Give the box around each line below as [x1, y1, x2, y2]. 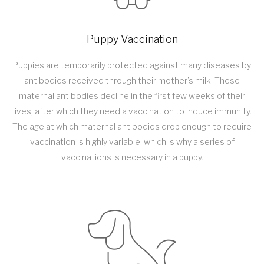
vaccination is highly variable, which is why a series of [29, 137, 235, 147]
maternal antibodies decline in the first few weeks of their [19, 91, 245, 101]
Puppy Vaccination [86, 33, 178, 46]
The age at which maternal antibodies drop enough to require [12, 121, 252, 132]
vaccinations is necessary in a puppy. [61, 152, 203, 163]
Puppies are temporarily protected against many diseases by [13, 60, 251, 71]
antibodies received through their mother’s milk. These [24, 75, 240, 86]
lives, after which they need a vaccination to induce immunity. [12, 106, 252, 117]
